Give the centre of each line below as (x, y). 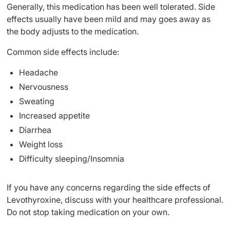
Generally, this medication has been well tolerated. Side (111, 7)
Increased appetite (54, 116)
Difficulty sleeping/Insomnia (72, 159)
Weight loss (41, 144)
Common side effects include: (63, 52)
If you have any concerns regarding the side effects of (109, 187)
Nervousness (44, 87)
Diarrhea (35, 130)
